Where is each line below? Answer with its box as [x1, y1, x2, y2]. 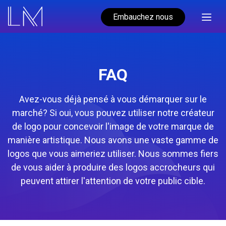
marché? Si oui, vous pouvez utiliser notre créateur [12, 107, 214, 118]
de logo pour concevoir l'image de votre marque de [12, 121, 214, 132]
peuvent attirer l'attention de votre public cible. [21, 175, 205, 186]
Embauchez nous [113, 12, 174, 22]
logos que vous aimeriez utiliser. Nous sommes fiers [8, 148, 218, 159]
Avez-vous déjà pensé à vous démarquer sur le [19, 93, 207, 104]
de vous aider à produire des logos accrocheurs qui [11, 161, 215, 173]
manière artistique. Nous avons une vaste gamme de [8, 134, 218, 145]
